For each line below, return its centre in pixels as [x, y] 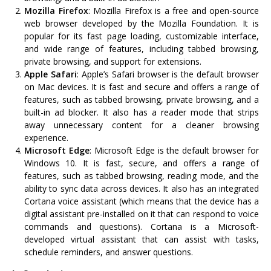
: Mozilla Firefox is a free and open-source [173, 10]
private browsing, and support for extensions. [113, 61]
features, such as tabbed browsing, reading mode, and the [142, 175]
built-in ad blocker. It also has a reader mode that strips [142, 112]
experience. [46, 137]
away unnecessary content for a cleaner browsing [142, 125]
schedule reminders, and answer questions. [109, 252]
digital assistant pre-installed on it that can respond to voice [142, 214]
